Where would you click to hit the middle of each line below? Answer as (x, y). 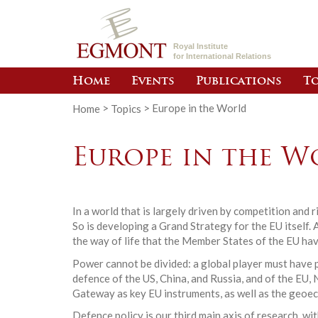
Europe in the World (199, 108)
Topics (126, 108)
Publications (239, 82)
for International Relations (222, 56)
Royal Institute (201, 46)
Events (153, 82)
